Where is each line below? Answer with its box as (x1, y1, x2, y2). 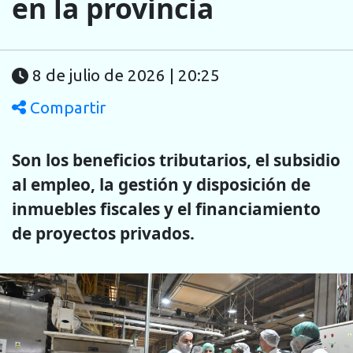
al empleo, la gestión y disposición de (12, 173, 310, 195)
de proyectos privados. (12, 221, 199, 244)
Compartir (26, 98, 106, 117)
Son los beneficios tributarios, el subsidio (12, 148, 340, 171)
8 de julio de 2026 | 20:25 (32, 66, 220, 85)
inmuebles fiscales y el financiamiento (12, 197, 321, 220)
